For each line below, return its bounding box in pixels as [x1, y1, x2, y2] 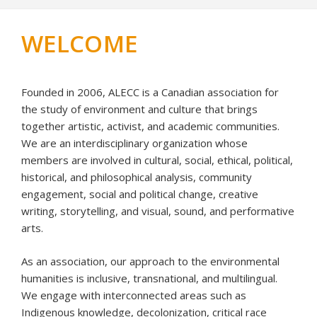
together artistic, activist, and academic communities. [21, 119, 279, 134]
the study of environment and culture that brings [21, 102, 258, 117]
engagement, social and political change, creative [21, 187, 258, 202]
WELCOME [21, 28, 138, 60]
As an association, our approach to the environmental [21, 253, 279, 268]
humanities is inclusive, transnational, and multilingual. [21, 270, 277, 285]
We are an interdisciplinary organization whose [21, 136, 248, 151]
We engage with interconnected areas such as [21, 287, 246, 302]
